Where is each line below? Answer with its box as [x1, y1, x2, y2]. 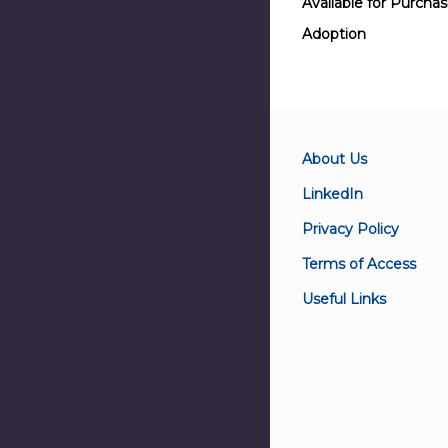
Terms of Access [302, 255, 416, 274]
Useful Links [302, 290, 386, 309]
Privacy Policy [302, 220, 399, 239]
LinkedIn [302, 185, 363, 204]
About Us [302, 150, 367, 169]
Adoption [302, 25, 366, 44]
